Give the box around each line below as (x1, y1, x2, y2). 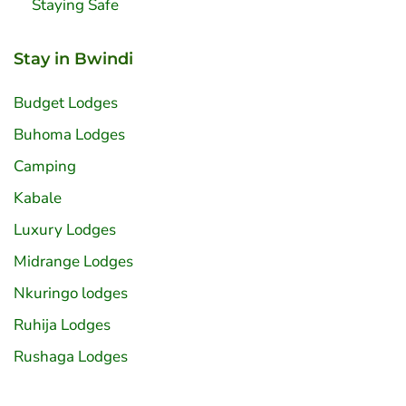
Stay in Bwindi (14, 49, 133, 70)
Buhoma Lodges (14, 124, 125, 146)
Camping (14, 156, 76, 178)
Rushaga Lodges (14, 346, 128, 368)
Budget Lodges (14, 92, 118, 114)
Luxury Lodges (14, 219, 116, 241)
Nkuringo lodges (14, 283, 128, 304)
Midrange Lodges (14, 251, 133, 273)
